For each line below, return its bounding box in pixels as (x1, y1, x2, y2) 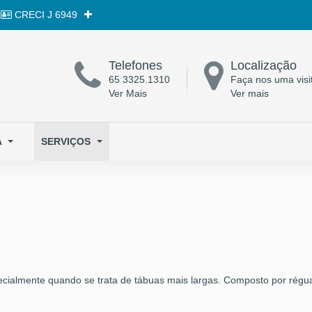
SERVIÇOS (41, 136, 93, 147)
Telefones (109, 58, 162, 72)
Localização (231, 58, 297, 72)
